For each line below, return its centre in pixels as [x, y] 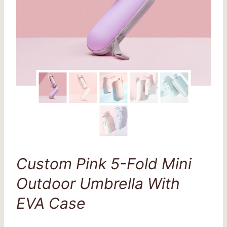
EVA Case [51, 203]
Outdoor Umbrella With [98, 183]
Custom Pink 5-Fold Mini [104, 163]
